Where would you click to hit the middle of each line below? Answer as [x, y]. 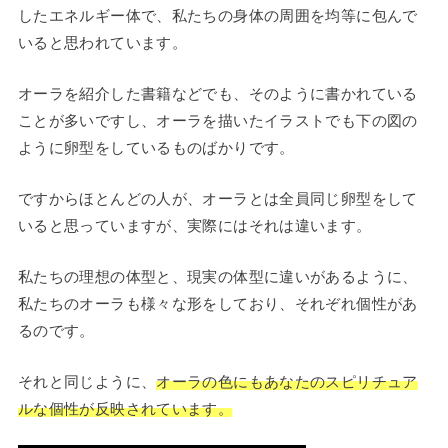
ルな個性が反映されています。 [125, 408]
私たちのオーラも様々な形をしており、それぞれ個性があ [217, 303]
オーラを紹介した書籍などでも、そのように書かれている [217, 93]
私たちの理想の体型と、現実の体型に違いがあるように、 [217, 276]
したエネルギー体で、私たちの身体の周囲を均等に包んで [217, 15]
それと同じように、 [87, 381]
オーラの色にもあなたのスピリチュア [287, 381]
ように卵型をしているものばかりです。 [156, 147]
